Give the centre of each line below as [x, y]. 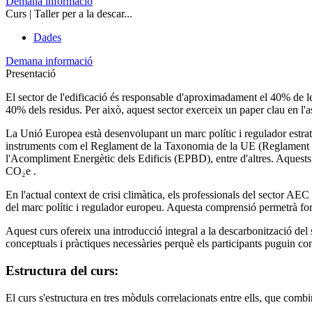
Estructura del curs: [62, 270]
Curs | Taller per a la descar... [69, 14]
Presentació [31, 74]
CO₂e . [21, 171]
